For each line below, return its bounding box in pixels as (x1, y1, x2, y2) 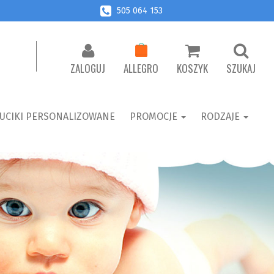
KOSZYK (177, 61, 208, 76)
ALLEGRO (124, 60, 158, 76)
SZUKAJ (226, 61, 256, 76)
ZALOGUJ (70, 61, 105, 76)
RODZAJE (200, 111, 242, 123)
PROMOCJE (129, 111, 180, 123)
